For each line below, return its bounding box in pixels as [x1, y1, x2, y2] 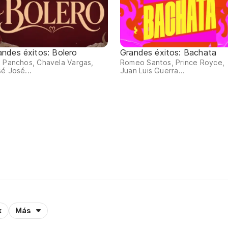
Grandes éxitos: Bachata [120, 47, 217, 58]
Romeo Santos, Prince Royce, [120, 58, 224, 67]
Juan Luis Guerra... [120, 66, 185, 75]
